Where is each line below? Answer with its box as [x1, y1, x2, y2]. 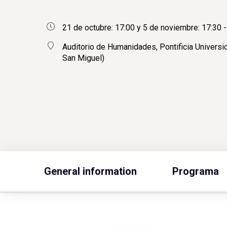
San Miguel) [62, 53, 104, 63]
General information [44, 165, 137, 177]
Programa [172, 165, 219, 177]
